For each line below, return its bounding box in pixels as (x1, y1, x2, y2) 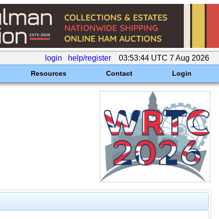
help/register (68, 54, 111, 62)
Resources (30, 69, 66, 77)
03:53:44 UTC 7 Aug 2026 (117, 54, 211, 62)
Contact (106, 69, 132, 77)
